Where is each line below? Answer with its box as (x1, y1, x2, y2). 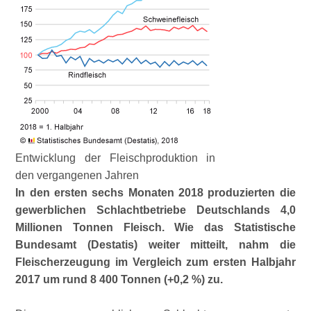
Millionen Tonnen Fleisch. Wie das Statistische (15, 221, 296, 233)
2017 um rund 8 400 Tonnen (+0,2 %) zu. (15, 274, 224, 285)
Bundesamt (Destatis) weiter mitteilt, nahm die (15, 239, 296, 251)
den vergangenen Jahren (15, 169, 140, 181)
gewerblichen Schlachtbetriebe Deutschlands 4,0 (15, 204, 296, 216)
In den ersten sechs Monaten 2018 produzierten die (15, 187, 296, 199)
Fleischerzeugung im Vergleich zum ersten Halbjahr (15, 256, 296, 268)
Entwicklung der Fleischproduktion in (15, 152, 216, 164)
